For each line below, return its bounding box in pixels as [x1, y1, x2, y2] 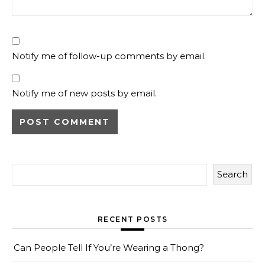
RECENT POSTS [97, 215, 168, 224]
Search [217, 169, 248, 180]
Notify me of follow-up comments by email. [12, 50, 206, 62]
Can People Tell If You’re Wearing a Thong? [14, 242, 204, 254]
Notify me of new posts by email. [12, 88, 157, 99]
